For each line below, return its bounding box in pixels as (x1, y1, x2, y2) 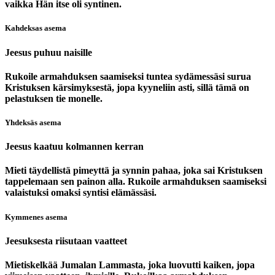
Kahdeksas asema (5, 23, 66, 33)
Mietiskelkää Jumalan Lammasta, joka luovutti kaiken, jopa (5, 259, 255, 270)
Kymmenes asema (5, 212, 68, 222)
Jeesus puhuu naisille (5, 47, 92, 58)
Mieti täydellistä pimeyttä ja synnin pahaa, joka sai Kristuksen (5, 165, 263, 176)
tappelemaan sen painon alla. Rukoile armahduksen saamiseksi (5, 176, 266, 187)
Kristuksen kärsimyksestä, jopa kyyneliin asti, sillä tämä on (5, 82, 249, 93)
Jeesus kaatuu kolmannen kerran (5, 141, 144, 152)
